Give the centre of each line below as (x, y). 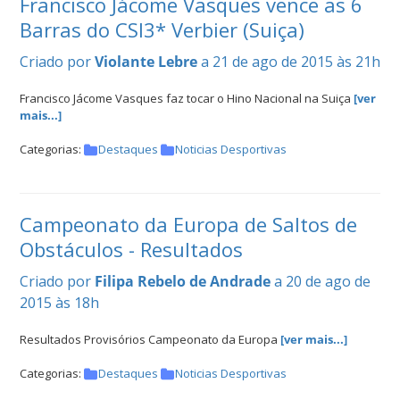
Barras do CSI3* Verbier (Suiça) (162, 29)
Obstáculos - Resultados (131, 250)
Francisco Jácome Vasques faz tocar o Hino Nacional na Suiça (187, 98)
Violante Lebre (146, 62)
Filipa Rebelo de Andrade (183, 282)
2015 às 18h (59, 303)
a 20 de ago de (322, 282)
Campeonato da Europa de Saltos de (188, 225)
